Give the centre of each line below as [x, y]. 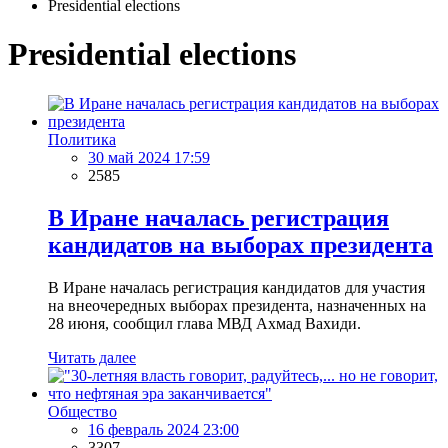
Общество [82, 411]
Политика [82, 139]
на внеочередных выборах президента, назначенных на [237, 305]
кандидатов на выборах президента [240, 244]
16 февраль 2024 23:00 [163, 429]
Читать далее [92, 357]
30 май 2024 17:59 [149, 157]
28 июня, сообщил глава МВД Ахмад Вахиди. [204, 323]
